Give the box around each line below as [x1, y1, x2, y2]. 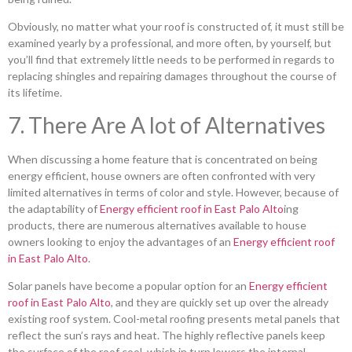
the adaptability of [8, 201, 100, 215]
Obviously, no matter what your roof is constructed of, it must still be [8, 20, 344, 34]
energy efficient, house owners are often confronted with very [8, 168, 315, 182]
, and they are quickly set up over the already [111, 295, 328, 310]
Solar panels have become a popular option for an [8, 279, 249, 293]
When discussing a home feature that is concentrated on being [8, 152, 317, 166]
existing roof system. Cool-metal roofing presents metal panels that [8, 312, 340, 326]
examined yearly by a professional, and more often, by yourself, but [8, 36, 332, 50]
